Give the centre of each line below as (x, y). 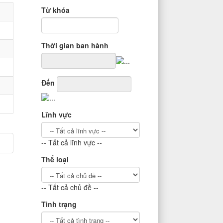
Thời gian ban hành (75, 45)
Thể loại (55, 159)
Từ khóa (56, 10)
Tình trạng (59, 204)
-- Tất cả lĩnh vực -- (72, 142)
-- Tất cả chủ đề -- (70, 187)
